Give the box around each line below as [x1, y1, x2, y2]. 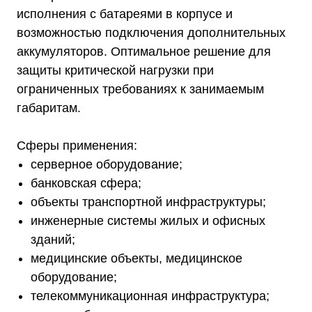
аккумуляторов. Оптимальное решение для [17, 45, 271, 58]
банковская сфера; [31, 176, 141, 190]
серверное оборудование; [31, 157, 182, 171]
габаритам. [17, 101, 81, 115]
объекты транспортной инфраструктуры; [31, 195, 266, 209]
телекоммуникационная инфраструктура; [31, 289, 270, 303]
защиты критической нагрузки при [17, 63, 214, 77]
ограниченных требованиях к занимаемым [17, 82, 264, 96]
